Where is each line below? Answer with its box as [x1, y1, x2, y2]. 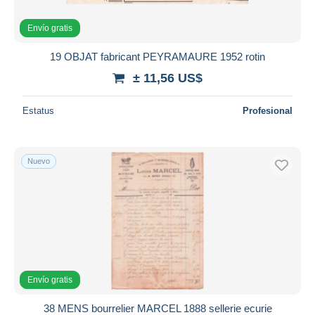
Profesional [243, 105, 292, 116]
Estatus [22, 105, 54, 116]
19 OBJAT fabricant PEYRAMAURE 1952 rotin [50, 50, 265, 63]
